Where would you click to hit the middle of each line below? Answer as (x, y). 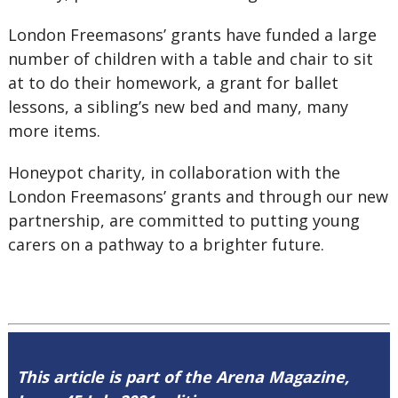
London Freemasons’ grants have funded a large (192, 35)
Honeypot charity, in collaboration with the (174, 172)
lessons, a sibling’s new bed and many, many (178, 107)
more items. (56, 131)
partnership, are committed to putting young (183, 220)
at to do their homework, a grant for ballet (173, 83)
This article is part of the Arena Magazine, (183, 377)
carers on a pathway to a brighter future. (166, 244)
